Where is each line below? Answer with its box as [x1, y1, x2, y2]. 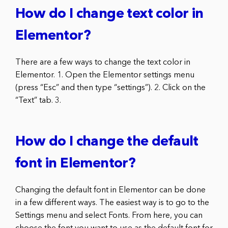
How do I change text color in [15, 7, 204, 21]
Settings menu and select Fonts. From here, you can [15, 211, 203, 220]
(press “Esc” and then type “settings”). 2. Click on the [15, 83, 206, 92]
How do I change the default [15, 135, 198, 149]
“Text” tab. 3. [15, 96, 61, 105]
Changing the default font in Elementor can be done [15, 186, 206, 194]
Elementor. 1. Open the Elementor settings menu [15, 71, 194, 79]
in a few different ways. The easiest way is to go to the [15, 198, 209, 207]
